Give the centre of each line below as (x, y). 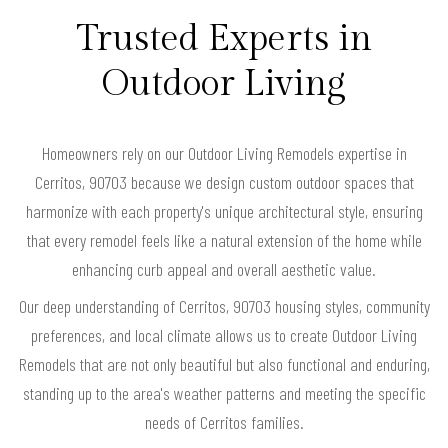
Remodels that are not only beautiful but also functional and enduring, (224, 364)
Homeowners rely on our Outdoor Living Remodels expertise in (224, 153)
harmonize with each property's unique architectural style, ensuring (224, 211)
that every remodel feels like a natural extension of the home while (224, 240)
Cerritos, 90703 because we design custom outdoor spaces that (224, 182)
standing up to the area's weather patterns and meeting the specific (224, 393)
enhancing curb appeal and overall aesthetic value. (224, 269)
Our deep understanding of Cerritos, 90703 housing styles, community (224, 306)
